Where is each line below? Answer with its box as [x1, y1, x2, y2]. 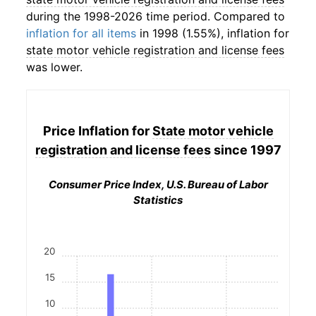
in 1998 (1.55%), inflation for [136, 26, 289, 40]
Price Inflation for [42, 123, 152, 138]
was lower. [26, 60, 83, 74]
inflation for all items [26, 26, 136, 40]
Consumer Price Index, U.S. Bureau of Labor [48, 178, 268, 191]
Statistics [133, 193, 183, 207]
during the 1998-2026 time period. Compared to [26, 9, 285, 23]
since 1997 [210, 142, 281, 157]
